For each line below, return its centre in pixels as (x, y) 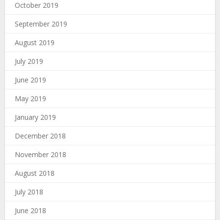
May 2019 (30, 98)
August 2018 (34, 173)
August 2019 (34, 42)
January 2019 (35, 117)
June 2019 (30, 80)
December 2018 (40, 136)
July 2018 (29, 192)
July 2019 (29, 61)
